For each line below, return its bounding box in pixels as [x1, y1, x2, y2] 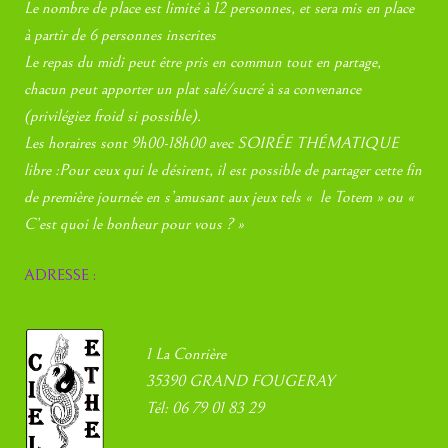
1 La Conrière [146, 344, 227, 363]
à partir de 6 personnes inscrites [24, 25, 217, 44]
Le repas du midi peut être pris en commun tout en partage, [24, 52, 382, 71]
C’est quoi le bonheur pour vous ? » [24, 214, 249, 233]
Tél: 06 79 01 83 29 [146, 398, 265, 417]
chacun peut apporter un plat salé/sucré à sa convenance [24, 79, 362, 98]
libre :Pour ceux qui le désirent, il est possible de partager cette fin [24, 160, 423, 179]
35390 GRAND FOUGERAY [146, 371, 335, 390]
